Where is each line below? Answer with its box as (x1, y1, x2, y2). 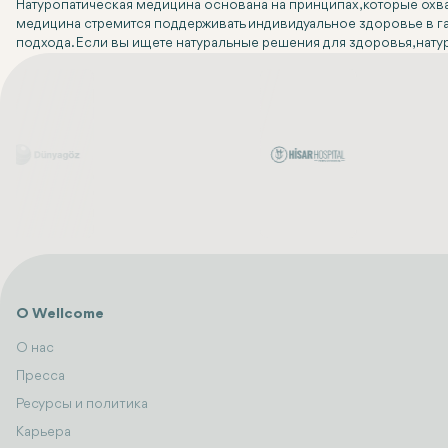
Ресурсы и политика (16, 397, 148, 412)
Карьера (16, 425, 71, 440)
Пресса (16, 369, 65, 384)
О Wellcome (16, 307, 104, 323)
